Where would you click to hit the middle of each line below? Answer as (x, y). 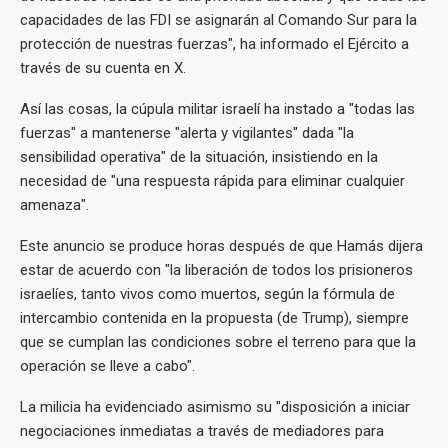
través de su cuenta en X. (103, 68)
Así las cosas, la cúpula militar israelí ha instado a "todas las (217, 109)
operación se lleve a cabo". (107, 366)
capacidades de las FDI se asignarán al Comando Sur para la (218, 20)
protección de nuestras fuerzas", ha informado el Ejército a (214, 44)
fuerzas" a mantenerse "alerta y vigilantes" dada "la (187, 133)
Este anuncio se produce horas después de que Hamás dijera (221, 246)
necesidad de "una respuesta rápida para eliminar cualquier (212, 181)
